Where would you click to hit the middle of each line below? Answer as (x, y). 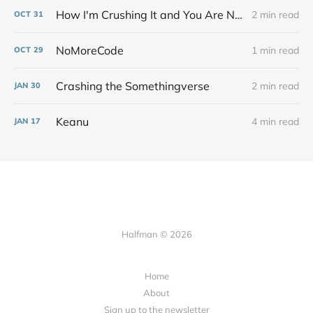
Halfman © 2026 (156, 234)
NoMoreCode (90, 50)
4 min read (275, 121)
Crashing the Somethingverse (133, 86)
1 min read (275, 50)
